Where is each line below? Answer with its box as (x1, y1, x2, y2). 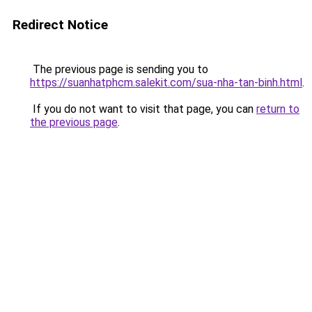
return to (256, 102, 299, 116)
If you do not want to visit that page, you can (30, 102, 256, 116)
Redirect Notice (13, 17, 108, 33)
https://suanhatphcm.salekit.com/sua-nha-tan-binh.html (30, 76, 302, 89)
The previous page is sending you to (30, 63, 208, 76)
